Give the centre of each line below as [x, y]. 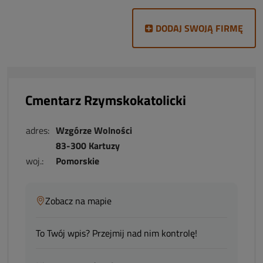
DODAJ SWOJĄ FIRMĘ [198, 28]
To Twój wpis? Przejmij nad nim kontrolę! [117, 233]
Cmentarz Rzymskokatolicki [106, 100]
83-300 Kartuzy [88, 146]
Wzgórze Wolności [94, 130]
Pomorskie [77, 161]
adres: [38, 130]
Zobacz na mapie [78, 200]
